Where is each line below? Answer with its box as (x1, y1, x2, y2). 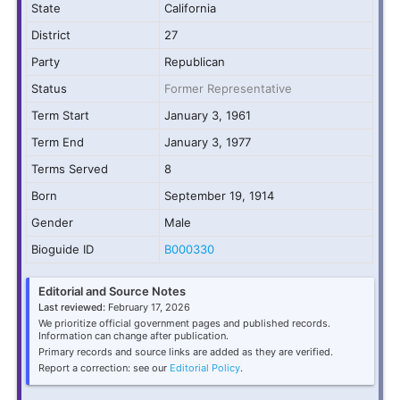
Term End (31, 134, 85, 149)
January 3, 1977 (164, 134, 252, 149)
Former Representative (164, 80, 293, 96)
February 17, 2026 (105, 300, 191, 313)
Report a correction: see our (38, 361, 171, 374)
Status (31, 80, 68, 96)
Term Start (31, 107, 90, 122)
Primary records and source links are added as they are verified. (38, 345, 334, 358)
